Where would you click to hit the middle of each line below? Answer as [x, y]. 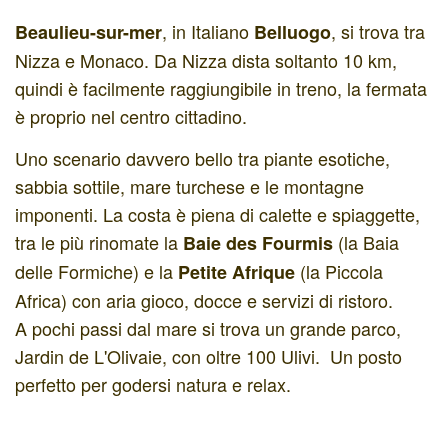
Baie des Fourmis [258, 242]
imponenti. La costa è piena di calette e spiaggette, [217, 213]
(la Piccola [339, 270]
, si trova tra [378, 31]
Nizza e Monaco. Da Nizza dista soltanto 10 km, [206, 60]
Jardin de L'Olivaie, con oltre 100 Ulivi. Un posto [208, 355]
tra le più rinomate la [99, 241]
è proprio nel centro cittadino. [131, 116]
